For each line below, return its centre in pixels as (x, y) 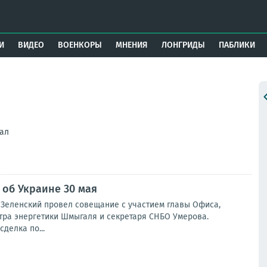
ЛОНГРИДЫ (183, 45)
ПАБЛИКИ (237, 45)
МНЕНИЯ (131, 45)
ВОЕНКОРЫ (80, 45)
